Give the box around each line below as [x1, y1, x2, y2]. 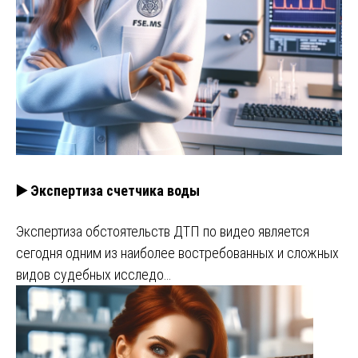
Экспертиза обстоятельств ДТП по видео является [16, 222, 309, 240]
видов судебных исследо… [16, 265, 171, 283]
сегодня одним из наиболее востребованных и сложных [16, 244, 339, 261]
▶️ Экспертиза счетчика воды [16, 181, 200, 199]
